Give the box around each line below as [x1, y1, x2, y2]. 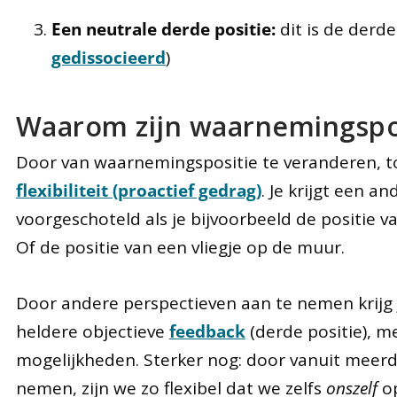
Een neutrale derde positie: [51, 17, 276, 41]
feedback [168, 319, 245, 343]
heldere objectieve [15, 319, 169, 343]
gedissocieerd [51, 45, 166, 69]
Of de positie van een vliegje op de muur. [15, 236, 345, 260]
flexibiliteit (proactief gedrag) [15, 179, 261, 203]
